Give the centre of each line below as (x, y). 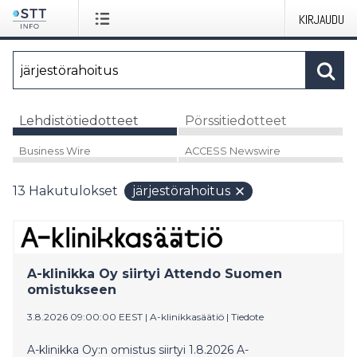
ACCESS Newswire (232, 151)
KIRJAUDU (322, 20)
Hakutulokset (73, 190)
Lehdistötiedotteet (79, 120)
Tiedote (247, 316)
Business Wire (55, 151)
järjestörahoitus (181, 190)
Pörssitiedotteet (235, 120)
